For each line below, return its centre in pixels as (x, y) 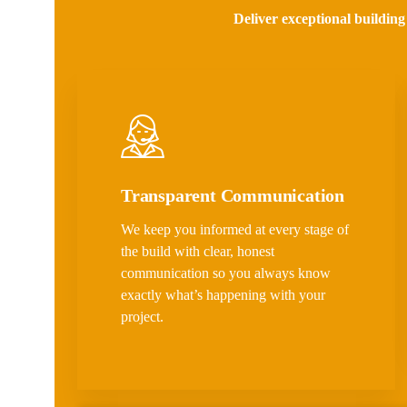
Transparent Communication (233, 196)
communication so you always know (226, 273)
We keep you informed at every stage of (235, 230)
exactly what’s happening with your (223, 295)
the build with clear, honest (198, 252)
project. (142, 317)
